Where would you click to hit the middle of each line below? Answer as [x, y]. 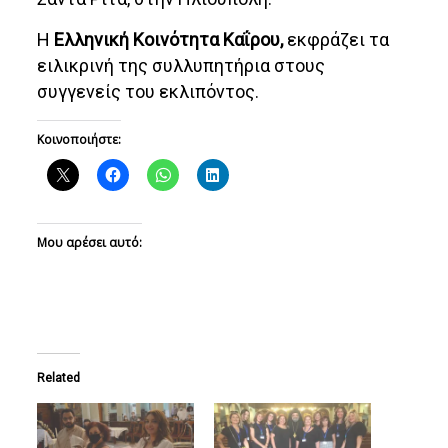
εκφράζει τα [336, 39]
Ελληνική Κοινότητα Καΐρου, [169, 39]
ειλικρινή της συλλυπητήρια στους [181, 65]
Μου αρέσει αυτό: [90, 242]
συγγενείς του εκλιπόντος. [148, 91]
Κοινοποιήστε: [79, 139]
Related [59, 377]
